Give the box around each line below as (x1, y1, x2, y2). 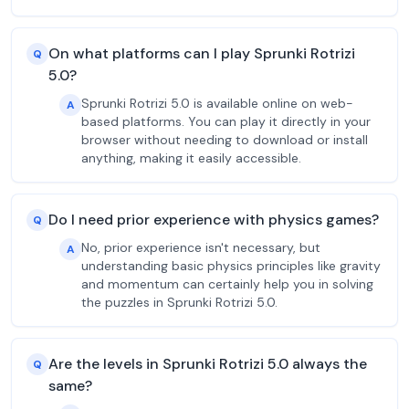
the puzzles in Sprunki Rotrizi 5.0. (81, 294, 278, 310)
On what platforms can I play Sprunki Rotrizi (48, 44, 355, 63)
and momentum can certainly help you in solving (81, 276, 373, 292)
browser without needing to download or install (81, 131, 368, 148)
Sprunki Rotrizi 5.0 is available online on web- (81, 95, 353, 111)
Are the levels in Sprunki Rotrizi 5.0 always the (48, 354, 367, 373)
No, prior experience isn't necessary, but (81, 239, 320, 256)
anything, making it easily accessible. (81, 150, 301, 166)
